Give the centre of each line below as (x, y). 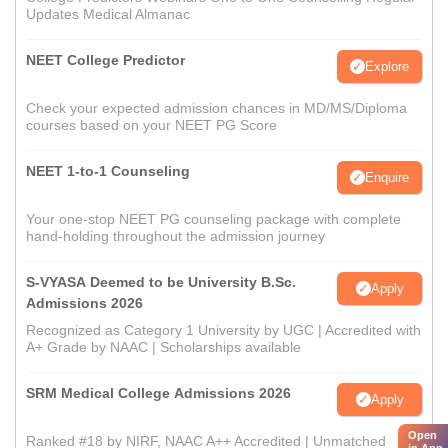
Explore (387, 66)
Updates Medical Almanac (108, 14)
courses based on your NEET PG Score (151, 125)
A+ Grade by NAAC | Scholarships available (163, 347)
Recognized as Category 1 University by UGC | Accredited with (223, 330)
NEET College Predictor (105, 60)
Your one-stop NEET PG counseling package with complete (213, 219)
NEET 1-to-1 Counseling (108, 171)
